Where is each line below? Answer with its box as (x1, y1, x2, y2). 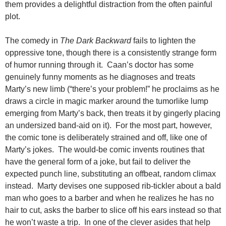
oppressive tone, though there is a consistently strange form (5, 48, 216, 58)
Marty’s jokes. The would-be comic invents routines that (5, 145, 204, 154)
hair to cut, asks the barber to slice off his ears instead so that (5, 206, 221, 215)
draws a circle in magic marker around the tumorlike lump (5, 97, 208, 106)
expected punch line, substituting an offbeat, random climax (5, 169, 216, 179)
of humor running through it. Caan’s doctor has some (5, 61, 194, 70)
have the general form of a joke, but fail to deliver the (5, 157, 191, 166)
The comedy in (5, 36, 60, 45)
